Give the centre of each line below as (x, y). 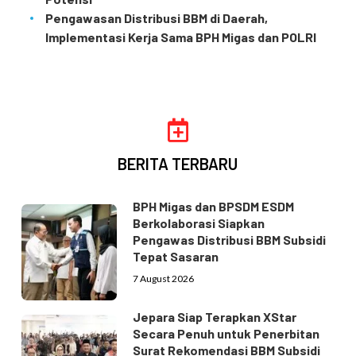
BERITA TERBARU (178, 163)
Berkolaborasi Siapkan (199, 223)
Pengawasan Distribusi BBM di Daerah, (156, 17)
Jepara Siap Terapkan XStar (215, 316)
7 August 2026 (164, 279)
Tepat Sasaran (176, 257)
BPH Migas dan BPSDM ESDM (214, 207)
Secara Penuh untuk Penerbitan (226, 333)
